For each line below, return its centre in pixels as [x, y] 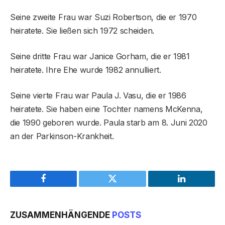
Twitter [125, 186]
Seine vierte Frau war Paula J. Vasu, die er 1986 [98, 95]
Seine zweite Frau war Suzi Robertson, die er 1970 [103, 17]
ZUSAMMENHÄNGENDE [61, 215]
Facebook [61, 186]
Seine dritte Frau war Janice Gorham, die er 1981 [100, 56]
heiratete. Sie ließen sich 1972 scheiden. [82, 30]
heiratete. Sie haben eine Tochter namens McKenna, [106, 109]
